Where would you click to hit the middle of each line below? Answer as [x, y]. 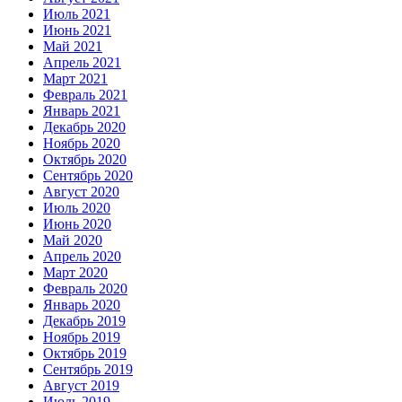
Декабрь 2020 [84, 127]
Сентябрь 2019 [88, 369]
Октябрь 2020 [85, 159]
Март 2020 [75, 272]
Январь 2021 [82, 110]
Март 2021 [75, 78]
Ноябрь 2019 [82, 336]
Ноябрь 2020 [82, 143]
